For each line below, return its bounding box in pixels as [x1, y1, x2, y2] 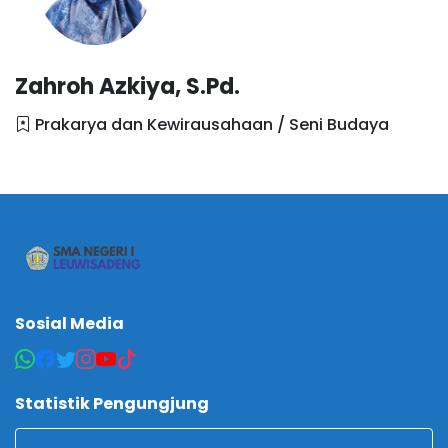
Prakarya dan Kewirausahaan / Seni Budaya [31, 112, 389, 136]
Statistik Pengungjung [15, 391, 209, 415]
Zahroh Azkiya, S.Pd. [15, 70, 240, 102]
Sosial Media [15, 311, 124, 335]
